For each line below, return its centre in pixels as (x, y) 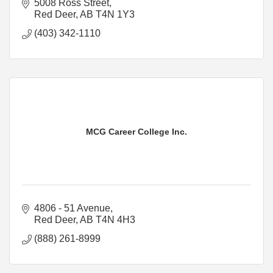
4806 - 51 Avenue (72, 208)
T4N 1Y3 (115, 14)
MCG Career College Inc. (136, 131)
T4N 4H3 (115, 219)
